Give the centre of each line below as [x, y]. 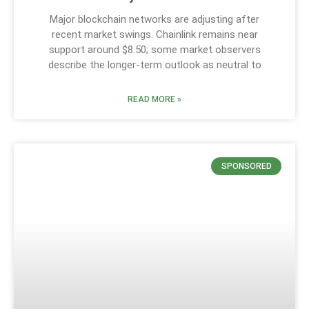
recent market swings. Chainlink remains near [154, 34]
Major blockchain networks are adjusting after [154, 19]
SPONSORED [246, 166]
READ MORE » [154, 99]
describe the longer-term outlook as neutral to [154, 64]
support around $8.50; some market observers [154, 49]
